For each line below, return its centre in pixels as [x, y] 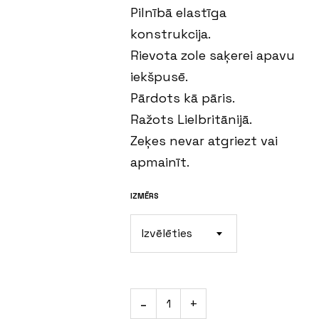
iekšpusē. [159, 77]
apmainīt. [160, 162]
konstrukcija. [171, 34]
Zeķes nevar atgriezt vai [204, 141]
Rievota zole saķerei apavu [213, 55]
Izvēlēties [167, 233]
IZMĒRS [145, 196]
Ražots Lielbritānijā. [192, 119]
